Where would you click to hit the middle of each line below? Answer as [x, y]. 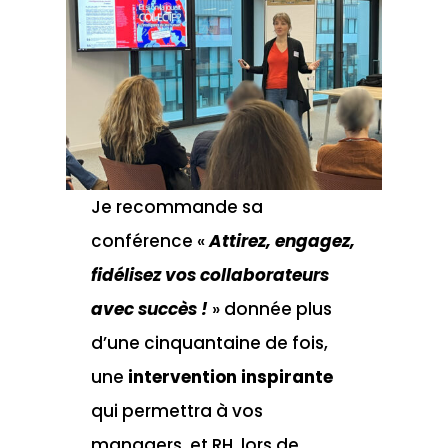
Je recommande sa [176, 206]
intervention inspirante [230, 376]
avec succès [145, 308]
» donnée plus [269, 308]
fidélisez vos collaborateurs [209, 274]
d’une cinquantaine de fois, [209, 342]
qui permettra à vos [176, 410]
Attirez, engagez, [281, 240]
